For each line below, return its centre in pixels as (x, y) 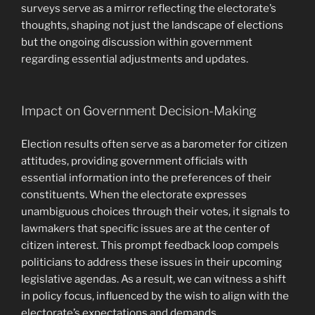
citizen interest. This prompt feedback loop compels (150, 245)
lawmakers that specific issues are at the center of (146, 228)
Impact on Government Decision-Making (139, 111)
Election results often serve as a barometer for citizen (154, 144)
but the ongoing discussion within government (137, 42)
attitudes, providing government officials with (134, 161)
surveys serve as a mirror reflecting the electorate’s (149, 8)
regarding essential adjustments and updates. (135, 59)
